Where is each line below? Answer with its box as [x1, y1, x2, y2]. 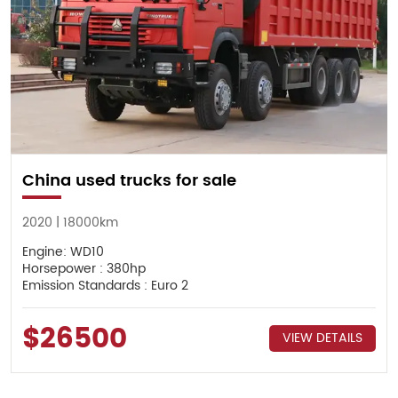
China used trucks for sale [21, 168, 236, 195]
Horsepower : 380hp [21, 258, 146, 279]
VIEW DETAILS [283, 328, 363, 349]
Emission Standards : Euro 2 [21, 275, 188, 296]
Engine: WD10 [21, 241, 104, 262]
